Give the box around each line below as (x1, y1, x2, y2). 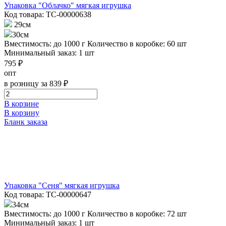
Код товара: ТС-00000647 (4, 190, 91, 199)
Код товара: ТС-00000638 (4, 10, 91, 19)
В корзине (4, 99, 39, 108)
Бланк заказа (4, 117, 47, 126)
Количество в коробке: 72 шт (87, 209, 187, 218)
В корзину (4, 108, 39, 117)
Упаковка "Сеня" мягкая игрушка (4, 181, 120, 190)
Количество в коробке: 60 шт (87, 39, 187, 48)
